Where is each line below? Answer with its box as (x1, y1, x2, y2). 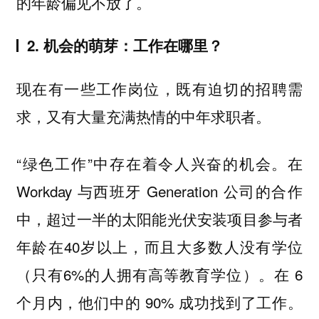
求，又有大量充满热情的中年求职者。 (16, 105, 271, 127)
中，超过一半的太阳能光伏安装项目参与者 (16, 208, 303, 230)
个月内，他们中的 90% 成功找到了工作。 (16, 291, 303, 313)
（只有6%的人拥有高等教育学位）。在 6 (16, 263, 303, 286)
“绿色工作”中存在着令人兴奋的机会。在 (16, 152, 303, 174)
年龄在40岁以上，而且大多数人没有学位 (16, 236, 303, 258)
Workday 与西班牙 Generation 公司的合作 (16, 180, 303, 202)
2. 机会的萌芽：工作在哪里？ (26, 35, 223, 56)
